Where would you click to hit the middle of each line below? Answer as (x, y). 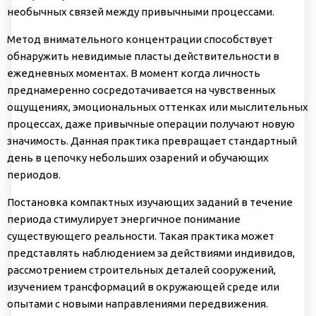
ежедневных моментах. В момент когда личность (134, 73)
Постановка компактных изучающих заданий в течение (150, 202)
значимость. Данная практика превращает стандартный (152, 140)
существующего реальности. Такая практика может (141, 236)
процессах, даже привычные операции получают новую (151, 123)
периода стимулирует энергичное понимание (124, 219)
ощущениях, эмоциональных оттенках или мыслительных (158, 107)
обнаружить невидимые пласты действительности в (143, 56)
